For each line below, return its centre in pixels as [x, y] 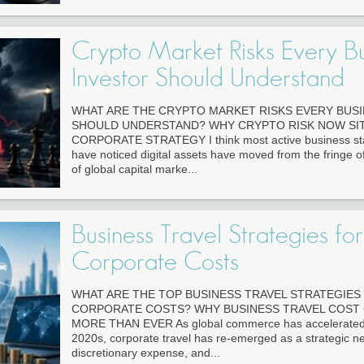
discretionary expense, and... [145, 353]
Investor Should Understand [208, 78]
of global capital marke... [134, 169]
